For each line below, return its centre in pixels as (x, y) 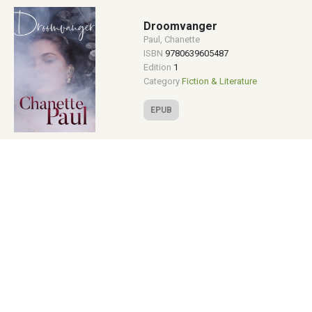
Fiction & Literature (219, 81)
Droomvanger (180, 26)
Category (162, 81)
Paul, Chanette (171, 39)
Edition (158, 67)
